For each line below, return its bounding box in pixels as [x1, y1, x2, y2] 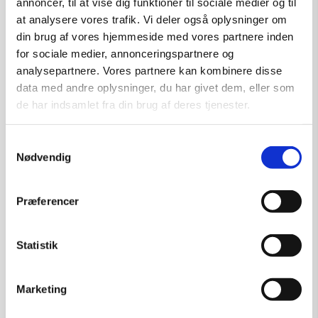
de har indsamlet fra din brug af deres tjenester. [16, 98, 251, 111]
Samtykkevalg [5, 136, 73, 149]
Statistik [16, 238, 57, 251]
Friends [128, 292, 190, 317]
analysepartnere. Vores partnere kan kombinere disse [16, 64, 283, 77]
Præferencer [16, 194, 79, 207]
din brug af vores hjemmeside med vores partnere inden [16, 30, 294, 43]
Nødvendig [16, 150, 71, 163]
